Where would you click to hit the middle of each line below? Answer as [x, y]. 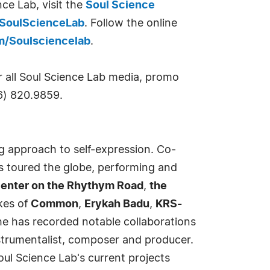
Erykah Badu [117, 204]
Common [55, 204]
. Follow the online [131, 24]
